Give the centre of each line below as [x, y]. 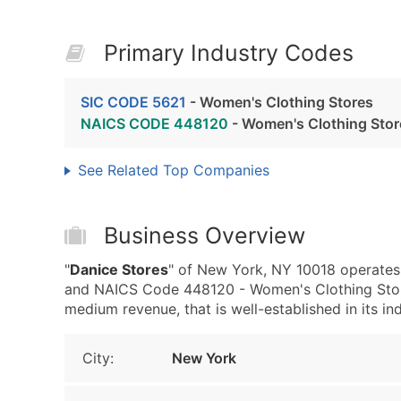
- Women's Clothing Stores [280, 102]
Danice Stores [119, 269]
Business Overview [205, 235]
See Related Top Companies [174, 170]
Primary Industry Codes [229, 53]
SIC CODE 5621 [133, 102]
